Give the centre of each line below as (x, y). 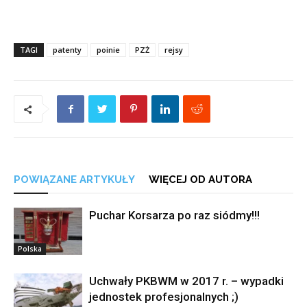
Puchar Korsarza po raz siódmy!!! (174, 215)
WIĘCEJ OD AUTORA (200, 180)
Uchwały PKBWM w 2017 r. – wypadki (186, 281)
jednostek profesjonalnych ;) (164, 297)
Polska (30, 248)
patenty (67, 50)
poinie (108, 50)
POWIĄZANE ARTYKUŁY (74, 180)
